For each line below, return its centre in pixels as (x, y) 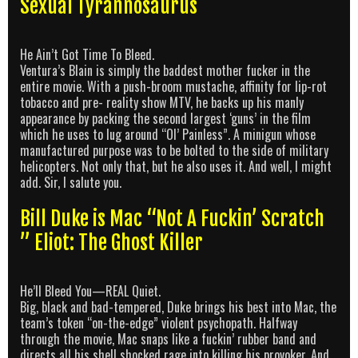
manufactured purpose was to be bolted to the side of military (174, 150)
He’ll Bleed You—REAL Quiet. (90, 290)
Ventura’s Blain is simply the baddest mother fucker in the (165, 70)
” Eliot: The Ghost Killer (111, 242)
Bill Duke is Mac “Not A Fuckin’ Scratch (172, 218)
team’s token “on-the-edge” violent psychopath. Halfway (159, 322)
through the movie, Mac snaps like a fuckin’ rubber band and (168, 338)
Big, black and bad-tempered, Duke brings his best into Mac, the (178, 306)
